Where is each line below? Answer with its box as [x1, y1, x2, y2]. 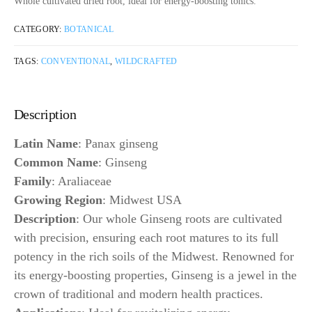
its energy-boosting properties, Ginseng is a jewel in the [14, 267, 297, 282]
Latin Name [14, 136, 78, 150]
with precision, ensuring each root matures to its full [14, 230, 279, 244]
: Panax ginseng [78, 136, 158, 150]
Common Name [14, 155, 98, 169]
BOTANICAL [64, 24, 114, 34]
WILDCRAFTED [115, 56, 178, 66]
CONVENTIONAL [40, 56, 111, 66]
